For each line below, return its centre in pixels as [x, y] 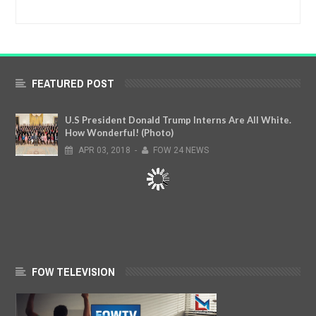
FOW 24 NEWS [181, 150]
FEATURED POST [73, 83]
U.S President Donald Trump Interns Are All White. [178, 120]
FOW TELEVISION [73, 271]
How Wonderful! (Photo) [119, 132]
